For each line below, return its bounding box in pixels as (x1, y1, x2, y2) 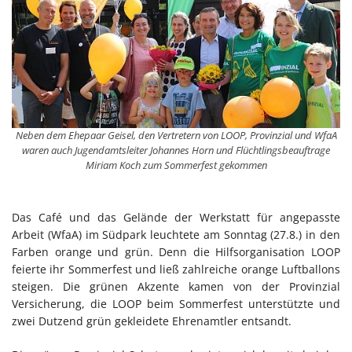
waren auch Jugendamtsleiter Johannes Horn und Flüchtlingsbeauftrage (22, 142, 330, 157)
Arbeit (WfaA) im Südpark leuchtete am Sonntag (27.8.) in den (12, 227, 340, 243)
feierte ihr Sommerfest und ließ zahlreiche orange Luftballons (12, 262, 340, 277)
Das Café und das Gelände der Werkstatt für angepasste (12, 210, 340, 225)
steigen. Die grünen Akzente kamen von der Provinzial (12, 279, 340, 295)
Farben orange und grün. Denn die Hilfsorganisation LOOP (12, 244, 340, 260)
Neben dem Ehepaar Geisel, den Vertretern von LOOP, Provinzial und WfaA (15, 127, 337, 142)
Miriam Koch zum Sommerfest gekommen (85, 157, 267, 172)
